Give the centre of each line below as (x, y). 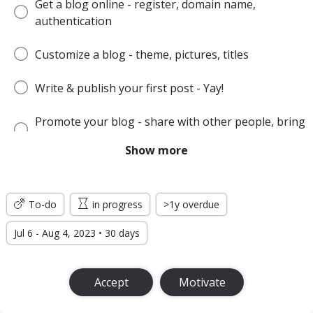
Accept (111, 282)
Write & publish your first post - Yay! (129, 88)
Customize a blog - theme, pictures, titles (142, 54)
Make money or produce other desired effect (152, 172)
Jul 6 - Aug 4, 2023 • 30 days (77, 233)
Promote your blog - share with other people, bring (170, 122)
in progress (117, 204)
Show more (156, 150)
